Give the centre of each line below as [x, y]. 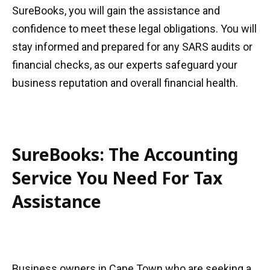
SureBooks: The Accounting [125, 154]
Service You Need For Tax [117, 178]
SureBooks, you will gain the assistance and [116, 11]
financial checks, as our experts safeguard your [125, 65]
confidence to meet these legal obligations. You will [134, 29]
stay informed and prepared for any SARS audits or [132, 47]
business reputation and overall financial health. [125, 83]
